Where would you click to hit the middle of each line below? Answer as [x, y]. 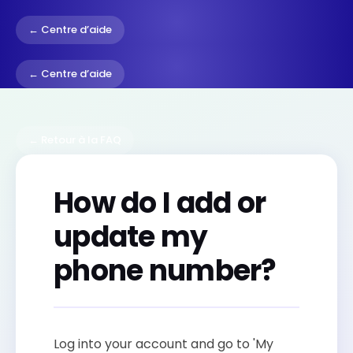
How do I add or [160, 203]
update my [131, 237]
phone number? [165, 271]
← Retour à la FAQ [75, 140]
